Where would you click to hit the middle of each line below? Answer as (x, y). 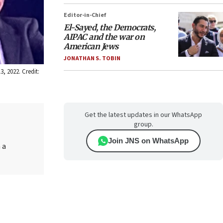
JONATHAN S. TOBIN (92, 58)
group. (143, 124)
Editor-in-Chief (85, 15)
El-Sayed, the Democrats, (110, 27)
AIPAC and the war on (104, 37)
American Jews (91, 46)
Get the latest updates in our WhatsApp (143, 115)
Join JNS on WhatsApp (148, 141)
